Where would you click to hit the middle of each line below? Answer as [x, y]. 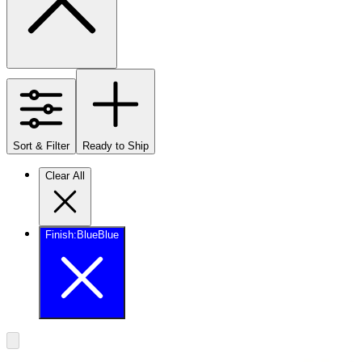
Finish [59, 234]
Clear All [65, 175]
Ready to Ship [116, 145]
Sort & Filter [41, 145]
